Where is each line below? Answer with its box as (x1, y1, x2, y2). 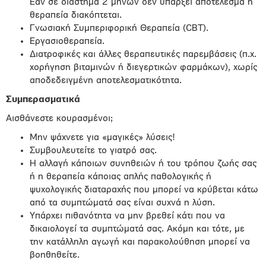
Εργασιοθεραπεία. (30, 37, 104, 46)
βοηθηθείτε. (30, 251, 80, 260)
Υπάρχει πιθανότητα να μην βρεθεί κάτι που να (30, 211, 225, 221)
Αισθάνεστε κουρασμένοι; (6, 114, 113, 123)
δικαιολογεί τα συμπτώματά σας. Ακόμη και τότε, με (30, 224, 245, 234)
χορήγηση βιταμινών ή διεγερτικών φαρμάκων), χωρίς (30, 63, 257, 72)
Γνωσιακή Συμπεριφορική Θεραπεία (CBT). (30, 24, 208, 33)
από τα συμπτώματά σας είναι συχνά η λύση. (30, 198, 215, 208)
